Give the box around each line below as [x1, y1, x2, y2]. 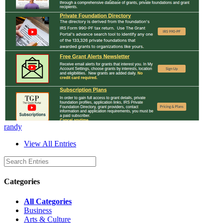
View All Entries [24, 139, 76, 148]
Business [24, 206, 52, 215]
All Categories [24, 197, 72, 206]
